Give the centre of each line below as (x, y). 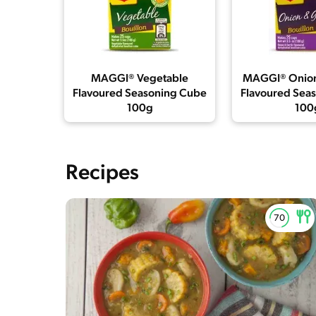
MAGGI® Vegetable (140, 79)
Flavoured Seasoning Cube (140, 94)
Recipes (102, 174)
